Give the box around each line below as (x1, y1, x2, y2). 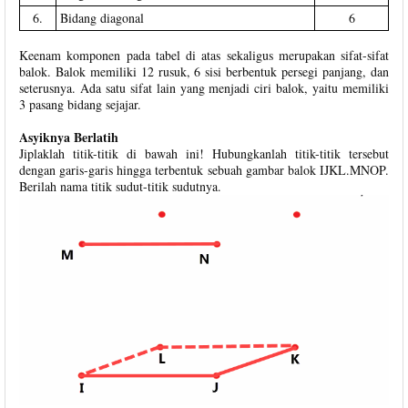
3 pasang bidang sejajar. (19, 95, 141, 113)
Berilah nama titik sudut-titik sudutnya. (19, 177, 221, 195)
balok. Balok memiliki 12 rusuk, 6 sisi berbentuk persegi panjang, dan (19, 62, 389, 80)
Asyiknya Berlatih (19, 127, 118, 147)
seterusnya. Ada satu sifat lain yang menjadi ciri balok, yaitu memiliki (19, 78, 389, 97)
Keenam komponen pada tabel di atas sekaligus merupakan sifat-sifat (19, 46, 389, 64)
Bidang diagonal (60, 8, 144, 26)
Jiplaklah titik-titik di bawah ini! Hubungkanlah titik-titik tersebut (19, 144, 389, 162)
